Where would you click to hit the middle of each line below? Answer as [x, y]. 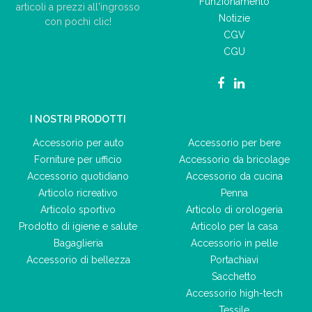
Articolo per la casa [234, 226]
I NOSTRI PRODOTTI [78, 119]
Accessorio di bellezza [78, 259]
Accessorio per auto [78, 142]
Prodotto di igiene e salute [78, 226]
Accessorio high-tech [234, 293]
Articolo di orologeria [234, 209]
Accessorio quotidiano [78, 176]
